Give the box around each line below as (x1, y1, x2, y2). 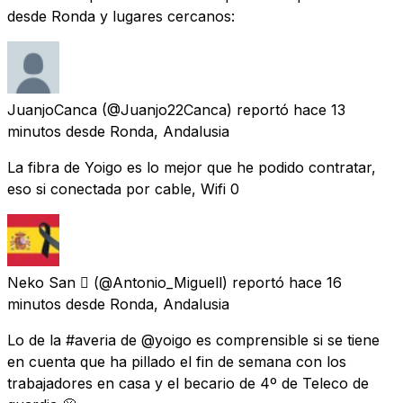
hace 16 (289, 273, 342, 291)
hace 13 (293, 100, 345, 119)
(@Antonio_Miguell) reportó (94, 273, 284, 291)
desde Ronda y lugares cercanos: (7, 6, 235, 25)
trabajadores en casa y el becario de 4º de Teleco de (7, 373, 369, 392)
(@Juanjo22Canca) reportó (102, 100, 289, 119)
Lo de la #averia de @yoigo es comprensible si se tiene (7, 330, 380, 349)
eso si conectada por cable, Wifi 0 (7, 179, 239, 198)
